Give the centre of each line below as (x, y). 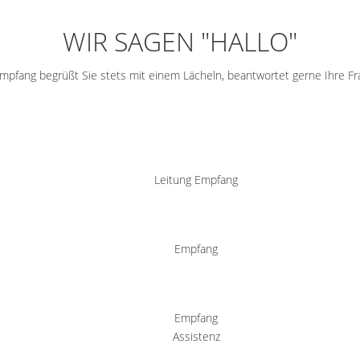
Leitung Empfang (196, 180)
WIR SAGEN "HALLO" (180, 42)
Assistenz (196, 337)
